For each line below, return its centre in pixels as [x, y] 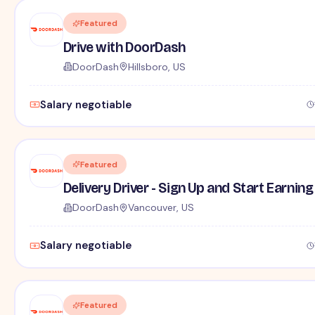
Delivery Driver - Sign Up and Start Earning [188, 188]
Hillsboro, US [156, 66]
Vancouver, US [161, 208]
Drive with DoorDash [124, 47]
